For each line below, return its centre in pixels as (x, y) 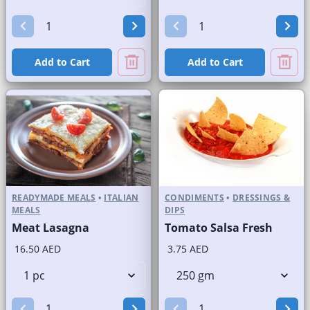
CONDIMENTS (195, 198)
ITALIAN (121, 198)
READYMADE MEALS (54, 198)
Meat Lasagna (51, 228)
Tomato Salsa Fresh (219, 228)
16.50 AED (38, 249)
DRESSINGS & (261, 198)
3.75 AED (188, 249)
